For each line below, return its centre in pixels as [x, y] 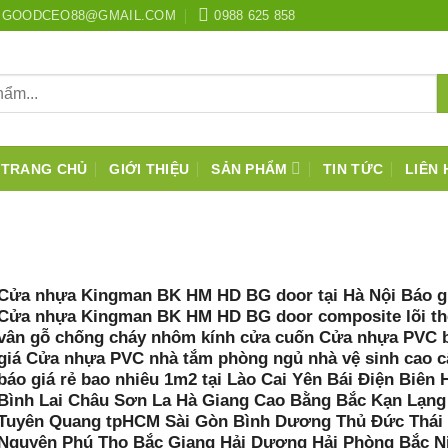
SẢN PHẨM [249, 168]
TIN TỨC [353, 168]
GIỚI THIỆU [149, 168]
